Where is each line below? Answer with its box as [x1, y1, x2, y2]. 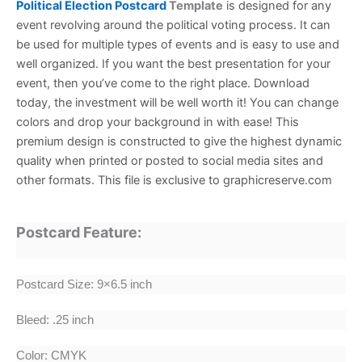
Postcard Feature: [16, 224, 141, 242]
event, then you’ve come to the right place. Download [16, 76, 309, 91]
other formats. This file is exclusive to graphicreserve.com [16, 173, 332, 188]
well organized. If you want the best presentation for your [16, 57, 330, 72]
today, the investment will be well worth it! [16, 95, 250, 111]
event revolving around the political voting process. [16, 18, 300, 33]
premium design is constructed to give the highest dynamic [16, 134, 342, 149]
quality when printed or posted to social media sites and [16, 154, 323, 169]
